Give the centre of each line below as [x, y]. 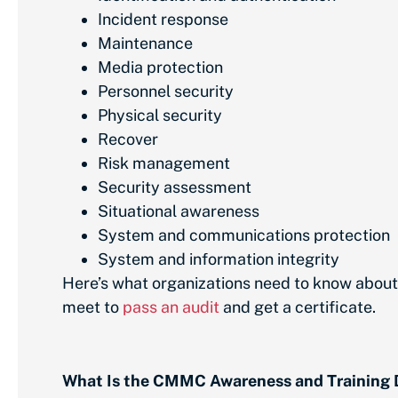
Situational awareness [179, 211]
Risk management [164, 163]
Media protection [160, 68]
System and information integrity [219, 259]
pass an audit [171, 307]
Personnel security [166, 92]
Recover [128, 139]
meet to [92, 307]
